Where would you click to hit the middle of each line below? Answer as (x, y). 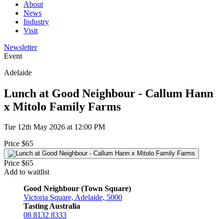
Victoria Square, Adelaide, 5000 (73, 197)
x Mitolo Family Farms (62, 106)
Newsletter (21, 47)
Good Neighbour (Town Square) (77, 189)
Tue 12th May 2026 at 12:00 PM (55, 127)
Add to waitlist (27, 172)
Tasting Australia (52, 206)
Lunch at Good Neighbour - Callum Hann (109, 93)
